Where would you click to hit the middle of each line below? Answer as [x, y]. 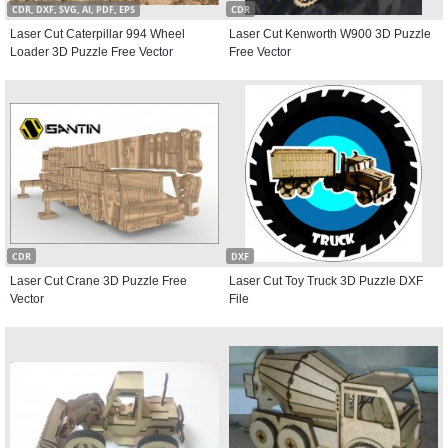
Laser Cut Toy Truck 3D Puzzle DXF [326, 281]
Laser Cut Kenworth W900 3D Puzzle [330, 34]
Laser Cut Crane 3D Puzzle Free [98, 281]
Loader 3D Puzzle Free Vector [91, 52]
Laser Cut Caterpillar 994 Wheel [97, 34]
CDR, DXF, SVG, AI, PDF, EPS [73, 9]
